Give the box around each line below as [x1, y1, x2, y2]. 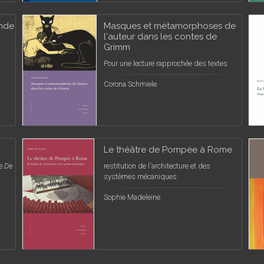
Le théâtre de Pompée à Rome [104, 144, 232, 155]
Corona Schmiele [104, 80, 157, 88]
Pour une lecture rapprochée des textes [104, 59, 227, 68]
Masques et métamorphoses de [104, 21, 236, 31]
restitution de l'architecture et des [104, 161, 210, 170]
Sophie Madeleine [104, 193, 160, 202]
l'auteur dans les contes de [104, 31, 217, 42]
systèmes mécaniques [104, 172, 177, 181]
